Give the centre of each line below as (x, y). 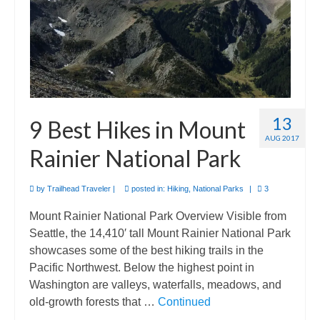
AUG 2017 (282, 137)
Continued (184, 301)
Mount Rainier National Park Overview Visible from (158, 216)
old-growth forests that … (94, 301)
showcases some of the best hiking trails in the (146, 250)
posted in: (148, 188)
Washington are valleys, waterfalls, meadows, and (155, 284)
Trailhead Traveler (79, 188)
